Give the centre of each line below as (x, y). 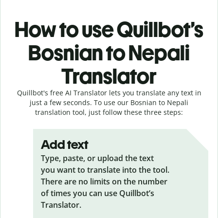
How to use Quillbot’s (109, 29)
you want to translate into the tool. (105, 170)
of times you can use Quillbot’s (98, 193)
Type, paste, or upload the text (97, 158)
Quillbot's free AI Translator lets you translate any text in (109, 92)
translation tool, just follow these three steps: (109, 112)
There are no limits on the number (104, 181)
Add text (65, 144)
